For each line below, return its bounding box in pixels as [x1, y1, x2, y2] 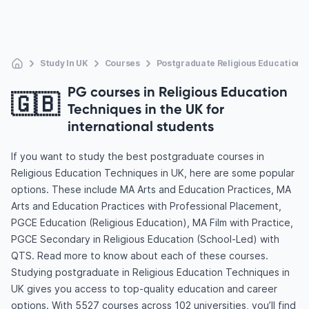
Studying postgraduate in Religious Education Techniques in [11, 266, 290, 278]
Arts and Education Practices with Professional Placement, [11, 200, 281, 212]
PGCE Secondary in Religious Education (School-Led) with [11, 233, 279, 245]
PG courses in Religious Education [68, 83, 288, 100]
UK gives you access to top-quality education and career [11, 283, 277, 295]
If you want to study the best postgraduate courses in [11, 150, 264, 162]
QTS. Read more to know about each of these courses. [11, 250, 268, 261]
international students [68, 117, 214, 134]
